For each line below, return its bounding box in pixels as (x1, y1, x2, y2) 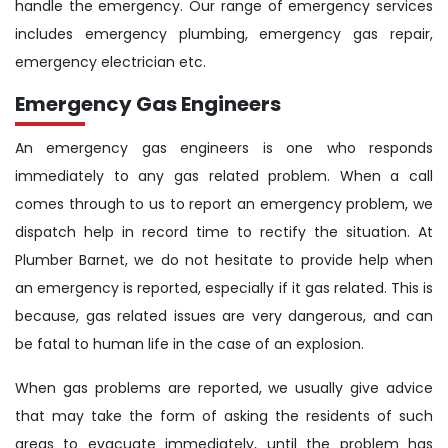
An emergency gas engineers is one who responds (15, 138, 433, 159)
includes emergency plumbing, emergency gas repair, (15, 24, 433, 45)
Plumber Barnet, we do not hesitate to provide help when (15, 250, 433, 271)
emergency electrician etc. (15, 52, 206, 73)
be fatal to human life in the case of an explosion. (15, 334, 364, 355)
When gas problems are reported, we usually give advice (15, 378, 433, 399)
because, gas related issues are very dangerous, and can (15, 306, 433, 327)
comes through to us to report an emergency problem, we (15, 194, 433, 215)
